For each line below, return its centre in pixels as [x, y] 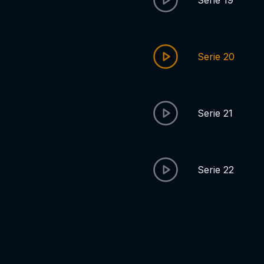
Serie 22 [216, 170]
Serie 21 [215, 113]
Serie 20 [216, 57]
